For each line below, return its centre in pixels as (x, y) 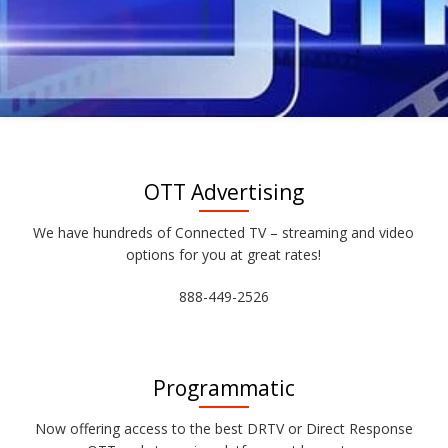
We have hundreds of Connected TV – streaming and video (224, 232)
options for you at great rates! (224, 254)
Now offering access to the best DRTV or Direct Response (223, 428)
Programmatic (223, 388)
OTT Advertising (223, 192)
